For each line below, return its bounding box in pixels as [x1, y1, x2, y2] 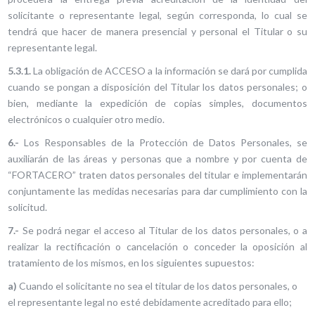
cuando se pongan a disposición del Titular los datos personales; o [8, 81, 307, 93]
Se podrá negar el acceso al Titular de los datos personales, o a [19, 224, 307, 236]
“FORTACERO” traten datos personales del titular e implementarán [8, 169, 307, 181]
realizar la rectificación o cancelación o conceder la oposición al [8, 240, 307, 252]
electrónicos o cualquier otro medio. [8, 113, 165, 125]
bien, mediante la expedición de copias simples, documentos [8, 97, 307, 109]
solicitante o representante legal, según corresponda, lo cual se [8, 9, 307, 21]
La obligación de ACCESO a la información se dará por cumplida [31, 65, 307, 77]
